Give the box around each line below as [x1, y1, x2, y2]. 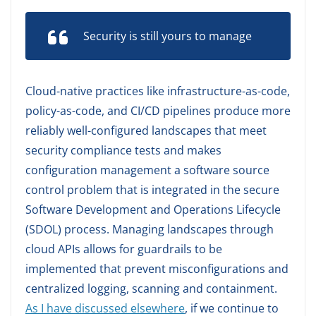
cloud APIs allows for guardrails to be [25, 241, 222, 257]
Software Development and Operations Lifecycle [25, 202, 281, 217]
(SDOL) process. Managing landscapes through [25, 221, 274, 237]
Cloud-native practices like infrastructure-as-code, [25, 83, 290, 99]
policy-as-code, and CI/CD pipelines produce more [25, 103, 291, 119]
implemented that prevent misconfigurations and [25, 261, 288, 276]
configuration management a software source [25, 162, 269, 178]
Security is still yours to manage [83, 28, 252, 44]
